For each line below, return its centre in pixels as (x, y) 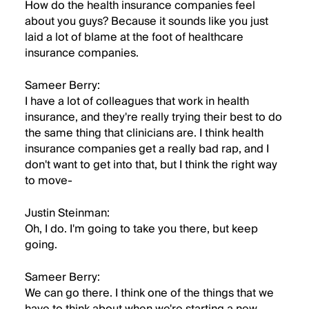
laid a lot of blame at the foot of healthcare (134, 37)
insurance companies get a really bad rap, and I (147, 149)
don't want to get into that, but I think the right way (151, 165)
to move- (49, 181)
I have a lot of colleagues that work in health (137, 101)
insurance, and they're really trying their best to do (153, 117)
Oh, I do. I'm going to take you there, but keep (141, 229)
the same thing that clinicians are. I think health (144, 133)
